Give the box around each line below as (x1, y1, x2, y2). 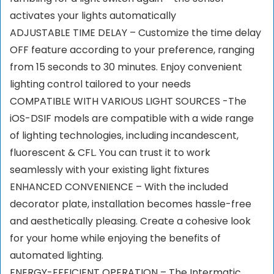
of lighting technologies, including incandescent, (10, 128, 239, 143)
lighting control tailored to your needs (10, 77, 191, 92)
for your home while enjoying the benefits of (10, 231, 221, 246)
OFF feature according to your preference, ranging (10, 43, 254, 57)
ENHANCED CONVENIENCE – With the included (10, 180, 228, 194)
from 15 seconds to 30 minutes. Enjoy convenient (10, 60, 242, 75)
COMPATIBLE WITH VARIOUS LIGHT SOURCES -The (10, 94, 246, 109)
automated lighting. (10, 248, 103, 263)
